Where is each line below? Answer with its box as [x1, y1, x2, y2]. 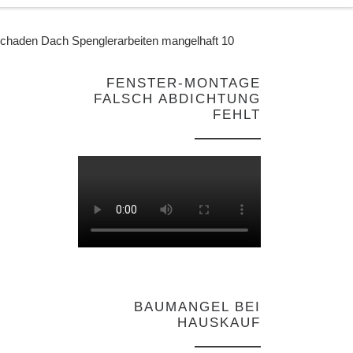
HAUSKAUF [177, 315, 261, 331]
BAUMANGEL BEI [134, 299, 261, 315]
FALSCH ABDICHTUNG [94, 91, 261, 107]
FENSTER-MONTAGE [106, 76, 261, 91]
